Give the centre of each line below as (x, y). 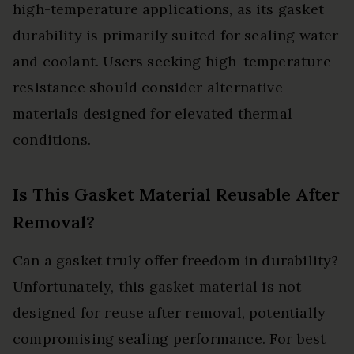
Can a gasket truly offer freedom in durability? (176, 261)
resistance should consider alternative (148, 88)
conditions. (52, 140)
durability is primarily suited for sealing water (176, 36)
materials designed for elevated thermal (153, 114)
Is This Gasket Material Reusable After (176, 195)
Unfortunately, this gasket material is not (157, 287)
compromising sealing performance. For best (169, 339)
